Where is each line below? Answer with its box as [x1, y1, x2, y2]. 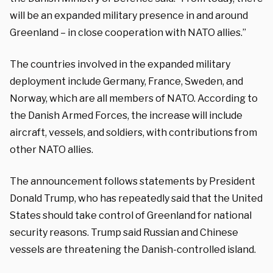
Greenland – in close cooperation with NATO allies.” [10, 26, 246, 38]
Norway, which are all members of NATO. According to [10, 92, 258, 104]
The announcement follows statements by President [10, 175, 255, 187]
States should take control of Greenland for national [10, 209, 252, 221]
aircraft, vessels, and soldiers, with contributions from [10, 126, 257, 138]
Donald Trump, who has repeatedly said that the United [10, 192, 263, 204]
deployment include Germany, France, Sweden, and [10, 75, 243, 87]
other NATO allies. [10, 143, 93, 155]
